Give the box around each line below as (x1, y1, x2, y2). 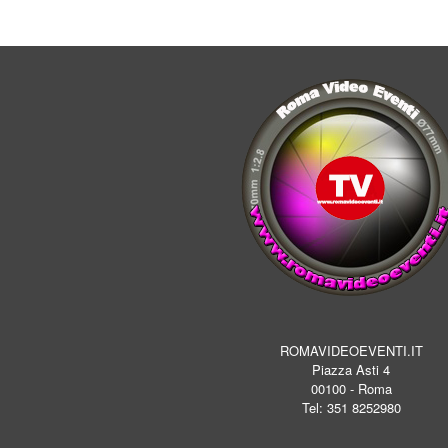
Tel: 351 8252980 (301, 398, 401, 417)
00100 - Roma (310, 379, 392, 398)
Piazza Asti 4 (312, 360, 390, 379)
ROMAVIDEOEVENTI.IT (279, 341, 423, 360)
